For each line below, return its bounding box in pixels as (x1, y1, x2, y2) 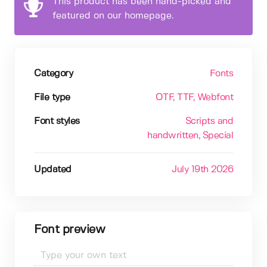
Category (34, 69, 73, 78)
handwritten (147, 131, 198, 140)
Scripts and (185, 116, 233, 126)
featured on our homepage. (52, 11, 173, 20)
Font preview (34, 223, 105, 235)
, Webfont (193, 92, 233, 102)
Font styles (34, 116, 80, 126)
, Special (198, 131, 233, 140)
